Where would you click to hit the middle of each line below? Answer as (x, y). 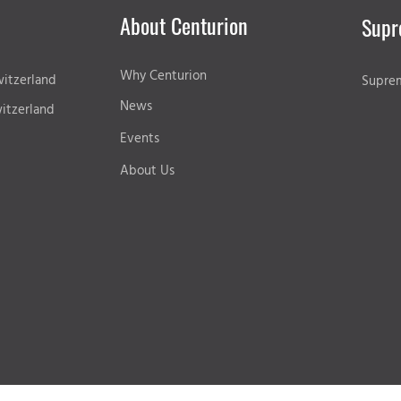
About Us (147, 171)
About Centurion (183, 25)
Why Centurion (163, 76)
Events (139, 139)
